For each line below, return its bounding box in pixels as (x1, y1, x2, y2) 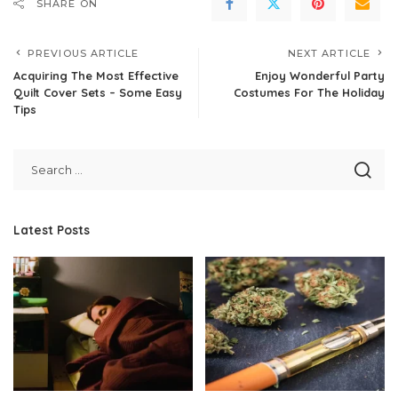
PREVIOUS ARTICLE (28, 46, 139, 60)
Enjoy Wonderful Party (255, 68, 385, 83)
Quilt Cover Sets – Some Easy (13, 84, 182, 99)
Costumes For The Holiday (234, 84, 385, 99)
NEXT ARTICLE (287, 46, 370, 60)
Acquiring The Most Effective (13, 68, 179, 83)
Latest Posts (13, 221, 90, 237)
